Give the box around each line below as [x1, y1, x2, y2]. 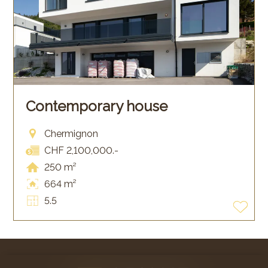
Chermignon [44, 128, 98, 140]
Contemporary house [26, 97, 168, 115]
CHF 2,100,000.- [44, 145, 118, 157]
